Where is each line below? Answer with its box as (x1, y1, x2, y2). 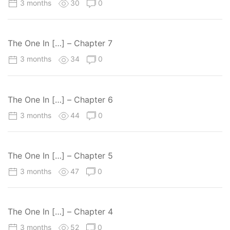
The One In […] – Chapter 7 (8, 38, 112, 49)
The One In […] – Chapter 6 (8, 94, 113, 105)
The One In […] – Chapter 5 (8, 150, 113, 161)
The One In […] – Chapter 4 (8, 206, 113, 217)
